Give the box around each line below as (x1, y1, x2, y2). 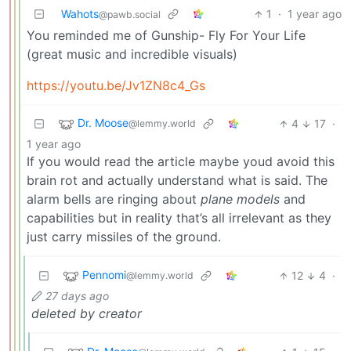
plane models (201, 191, 280, 208)
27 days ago (45, 289, 109, 303)
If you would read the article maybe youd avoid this (27, 154, 335, 170)
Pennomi (82, 268, 126, 282)
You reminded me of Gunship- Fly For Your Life (27, 27, 306, 44)
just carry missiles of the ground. (27, 229, 221, 245)
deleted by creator (31, 306, 142, 322)
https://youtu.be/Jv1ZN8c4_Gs (27, 78, 205, 94)
